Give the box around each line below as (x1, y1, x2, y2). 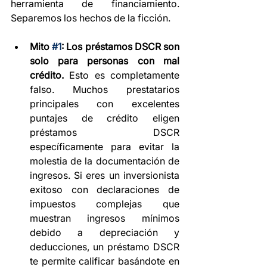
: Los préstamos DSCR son (61, 41, 179, 53)
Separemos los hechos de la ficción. (11, 12, 170, 24)
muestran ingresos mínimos (30, 212, 179, 225)
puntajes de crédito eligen (30, 112, 179, 125)
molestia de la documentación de (30, 155, 179, 167)
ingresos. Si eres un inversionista (30, 169, 179, 182)
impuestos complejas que (30, 198, 179, 210)
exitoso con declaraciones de (30, 184, 179, 196)
